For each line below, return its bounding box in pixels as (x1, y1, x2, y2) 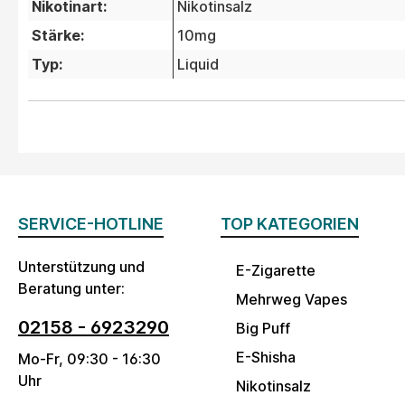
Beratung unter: (18, 279, 125, 298)
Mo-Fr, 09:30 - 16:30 (18, 350, 161, 369)
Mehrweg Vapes (236, 290, 347, 309)
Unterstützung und (18, 258, 145, 277)
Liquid (177, 55, 219, 74)
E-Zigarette (236, 261, 316, 280)
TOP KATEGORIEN (221, 214, 359, 234)
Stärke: (32, 26, 84, 45)
